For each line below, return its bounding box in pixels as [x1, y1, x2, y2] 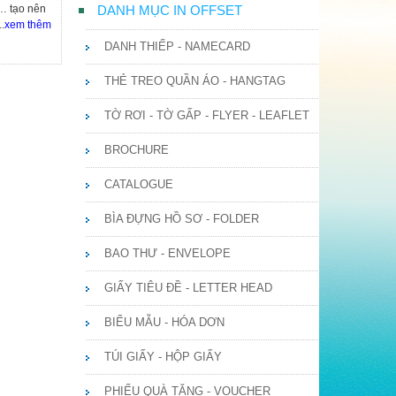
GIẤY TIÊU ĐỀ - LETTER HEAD [104, 281, 272, 294]
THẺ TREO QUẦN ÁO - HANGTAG [104, 74, 286, 88]
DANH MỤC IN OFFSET [97, 3, 242, 18]
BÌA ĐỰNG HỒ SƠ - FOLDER [104, 212, 259, 225]
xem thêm [4, 19, 51, 31]
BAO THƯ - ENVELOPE [104, 247, 231, 260]
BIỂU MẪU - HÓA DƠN [104, 316, 225, 329]
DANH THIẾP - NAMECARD [104, 40, 250, 53]
